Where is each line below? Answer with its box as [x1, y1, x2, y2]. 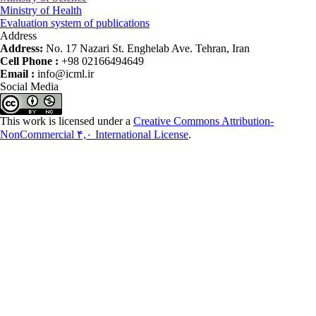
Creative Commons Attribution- [133, 115, 274, 127]
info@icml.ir [37, 68, 94, 80]
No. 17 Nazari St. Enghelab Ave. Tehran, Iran [46, 42, 250, 54]
